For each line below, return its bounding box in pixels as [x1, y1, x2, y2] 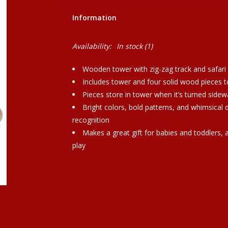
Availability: [72, 41, 111, 51]
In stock [116, 41, 142, 51]
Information [72, 13, 117, 22]
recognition [72, 115, 109, 125]
